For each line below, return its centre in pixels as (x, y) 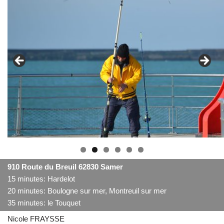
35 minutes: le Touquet (44, 203)
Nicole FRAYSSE (36, 219)
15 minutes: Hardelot (41, 179)
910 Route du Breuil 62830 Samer (65, 167)
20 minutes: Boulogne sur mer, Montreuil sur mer (87, 191)
